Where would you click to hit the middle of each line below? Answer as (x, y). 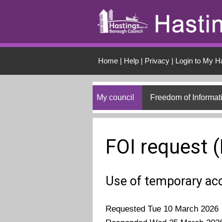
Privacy (157, 60)
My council (115, 97)
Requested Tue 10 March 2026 (162, 209)
